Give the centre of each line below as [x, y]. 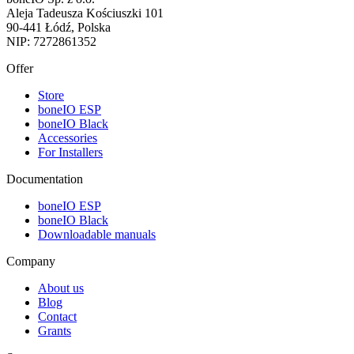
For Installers [70, 152]
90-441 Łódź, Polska [58, 27]
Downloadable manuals [97, 234]
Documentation [45, 179]
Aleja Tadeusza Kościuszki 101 [85, 13]
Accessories [68, 137]
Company [31, 261]
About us [61, 288]
